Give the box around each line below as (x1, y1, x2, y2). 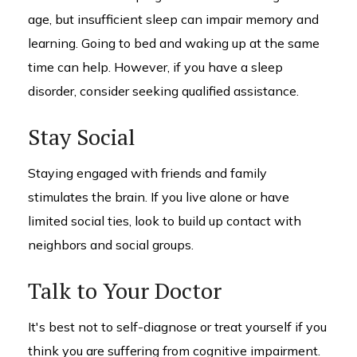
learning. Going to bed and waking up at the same (28, 35, 320, 51)
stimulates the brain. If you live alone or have (28, 189, 289, 205)
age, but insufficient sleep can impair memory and (28, 11, 319, 27)
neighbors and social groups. (28, 237, 194, 253)
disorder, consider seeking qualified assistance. (28, 83, 299, 99)
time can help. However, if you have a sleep (28, 59, 283, 75)
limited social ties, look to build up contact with (28, 213, 301, 229)
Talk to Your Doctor (28, 276, 222, 305)
